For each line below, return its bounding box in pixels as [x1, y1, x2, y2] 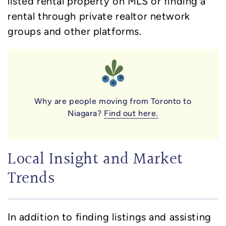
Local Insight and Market [8, 148, 183, 172]
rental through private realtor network [8, 10, 190, 22]
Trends [8, 167, 55, 191]
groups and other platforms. [8, 25, 142, 37]
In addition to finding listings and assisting [8, 211, 211, 223]
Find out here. [104, 108, 159, 119]
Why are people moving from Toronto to [34, 96, 192, 106]
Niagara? [67, 108, 104, 119]
